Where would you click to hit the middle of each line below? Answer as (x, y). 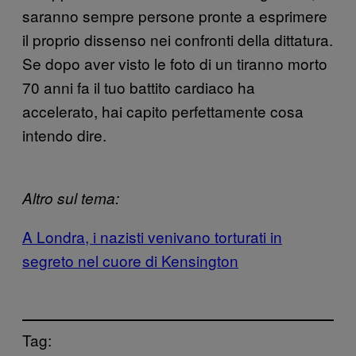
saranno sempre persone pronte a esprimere (175, 15)
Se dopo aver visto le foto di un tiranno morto (175, 63)
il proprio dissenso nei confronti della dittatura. (178, 39)
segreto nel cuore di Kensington (130, 260)
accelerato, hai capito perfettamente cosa (163, 110)
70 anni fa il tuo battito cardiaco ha (139, 87)
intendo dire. (64, 134)
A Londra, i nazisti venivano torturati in (152, 236)
